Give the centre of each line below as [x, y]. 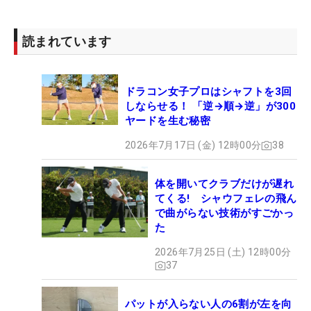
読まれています [67, 42]
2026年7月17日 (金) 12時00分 [193, 145]
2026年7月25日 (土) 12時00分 [223, 252]
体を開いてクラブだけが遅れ [225, 184]
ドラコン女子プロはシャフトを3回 [209, 92]
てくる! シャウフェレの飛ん [226, 199]
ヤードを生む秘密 [168, 121]
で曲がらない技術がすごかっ [225, 213]
